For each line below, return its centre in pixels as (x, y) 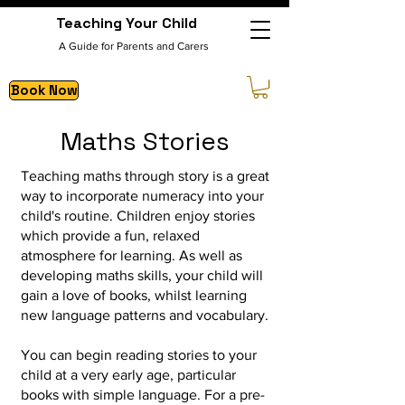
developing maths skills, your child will (142, 276)
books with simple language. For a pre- (143, 395)
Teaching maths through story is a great (145, 176)
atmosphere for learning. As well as (132, 256)
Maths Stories (145, 141)
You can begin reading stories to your (139, 355)
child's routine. (69, 216)
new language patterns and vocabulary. (145, 316)
